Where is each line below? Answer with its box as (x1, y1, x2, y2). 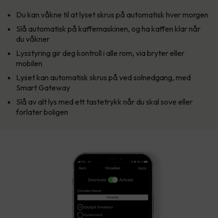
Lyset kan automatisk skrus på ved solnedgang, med (16, 73, 191, 83)
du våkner (16, 34, 50, 44)
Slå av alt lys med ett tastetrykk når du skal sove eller (16, 97, 193, 107)
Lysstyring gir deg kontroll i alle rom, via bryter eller (16, 48, 184, 58)
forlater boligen (16, 107, 68, 117)
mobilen (16, 58, 42, 69)
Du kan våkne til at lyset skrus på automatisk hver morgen (16, 10, 208, 20)
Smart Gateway (16, 83, 70, 93)
